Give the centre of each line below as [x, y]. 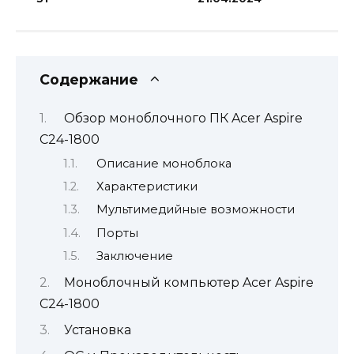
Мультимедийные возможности [195, 210]
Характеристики [147, 186]
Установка [97, 330]
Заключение [134, 256]
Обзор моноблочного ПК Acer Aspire [183, 119]
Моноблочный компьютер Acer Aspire [188, 282]
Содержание [89, 79]
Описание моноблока [164, 163]
